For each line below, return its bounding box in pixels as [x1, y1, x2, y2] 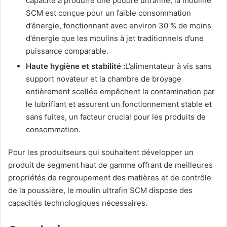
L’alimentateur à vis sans [125, 61, 212, 71]
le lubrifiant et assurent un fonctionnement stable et [26, 99, 212, 109]
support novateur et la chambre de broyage [26, 73, 181, 84]
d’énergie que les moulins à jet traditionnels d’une [26, 33, 204, 43]
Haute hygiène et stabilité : [26, 61, 125, 71]
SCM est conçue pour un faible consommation [26, 8, 191, 18]
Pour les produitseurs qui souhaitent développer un [8, 147, 194, 157]
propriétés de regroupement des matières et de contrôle [8, 172, 211, 182]
